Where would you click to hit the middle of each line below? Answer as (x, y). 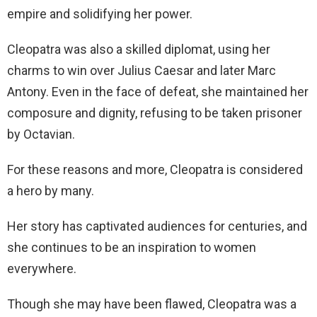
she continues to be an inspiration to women (132, 247)
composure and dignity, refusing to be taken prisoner (155, 113)
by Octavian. (41, 134)
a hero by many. (51, 191)
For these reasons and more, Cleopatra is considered (155, 169)
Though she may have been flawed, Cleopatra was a (152, 304)
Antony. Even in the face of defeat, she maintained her (158, 92)
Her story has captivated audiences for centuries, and (157, 226)
